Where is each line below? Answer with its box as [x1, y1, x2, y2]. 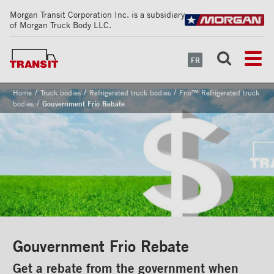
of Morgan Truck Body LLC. [10, 20, 111, 30]
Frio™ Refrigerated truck [179, 87, 259, 98]
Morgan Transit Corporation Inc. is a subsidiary [10, 9, 185, 20]
